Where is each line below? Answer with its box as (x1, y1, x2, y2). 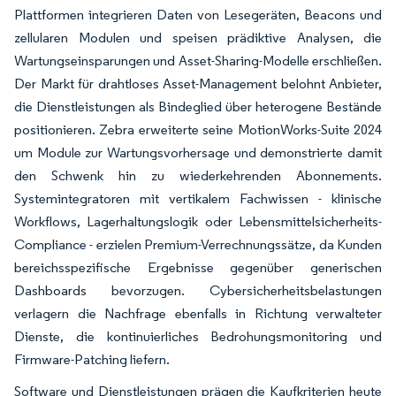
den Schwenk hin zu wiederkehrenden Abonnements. (14, 167, 382, 184)
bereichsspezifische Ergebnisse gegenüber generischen (14, 259, 382, 276)
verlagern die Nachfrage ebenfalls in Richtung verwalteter (14, 305, 382, 322)
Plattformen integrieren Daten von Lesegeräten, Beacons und (14, 6, 382, 23)
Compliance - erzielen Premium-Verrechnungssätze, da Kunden (14, 236, 382, 253)
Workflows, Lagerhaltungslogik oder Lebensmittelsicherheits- (14, 213, 382, 230)
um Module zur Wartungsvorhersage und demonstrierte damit (14, 144, 382, 161)
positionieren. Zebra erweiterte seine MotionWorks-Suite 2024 (14, 121, 382, 138)
